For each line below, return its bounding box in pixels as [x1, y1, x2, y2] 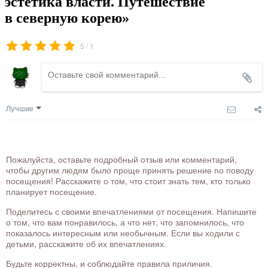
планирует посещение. [6, 185, 97, 198]
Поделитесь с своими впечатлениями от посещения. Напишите [6, 205, 257, 218]
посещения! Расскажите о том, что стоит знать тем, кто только [6, 175, 251, 187]
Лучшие [6, 103, 33, 114]
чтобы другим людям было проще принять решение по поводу [6, 164, 254, 176]
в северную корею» [5, 10, 129, 26]
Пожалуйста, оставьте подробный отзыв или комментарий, [6, 153, 237, 166]
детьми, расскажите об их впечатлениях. [6, 237, 166, 250]
